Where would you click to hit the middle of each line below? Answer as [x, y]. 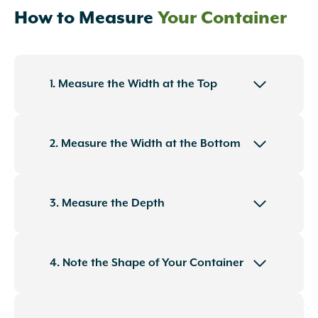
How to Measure [86, 19]
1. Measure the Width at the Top [133, 84]
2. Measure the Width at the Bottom [145, 144]
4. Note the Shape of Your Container [147, 263]
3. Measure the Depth [107, 204]
